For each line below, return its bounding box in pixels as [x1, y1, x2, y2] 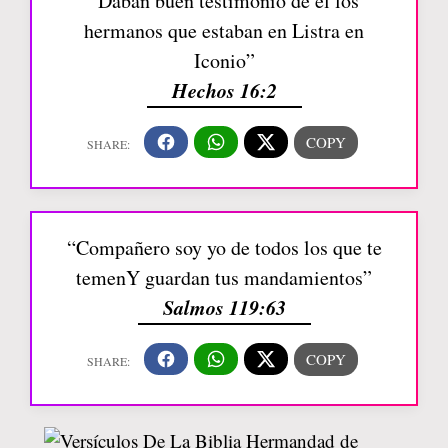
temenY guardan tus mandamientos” [76, 263, 372, 291]
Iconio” [193, 46, 255, 74]
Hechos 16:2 [171, 75, 277, 104]
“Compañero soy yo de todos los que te [66, 233, 382, 261]
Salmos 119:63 [162, 292, 286, 321]
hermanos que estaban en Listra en [84, 16, 364, 44]
